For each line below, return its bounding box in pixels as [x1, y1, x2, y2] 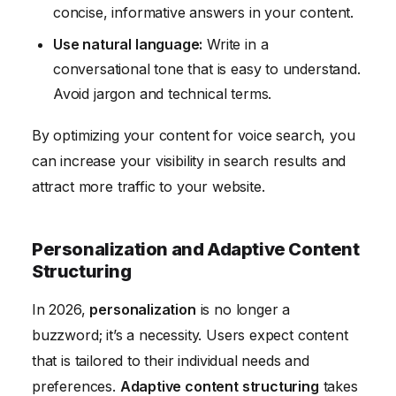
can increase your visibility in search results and [32, 151, 346, 170]
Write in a [202, 34, 269, 53]
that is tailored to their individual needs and [32, 351, 309, 369]
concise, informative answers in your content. [53, 3, 354, 21]
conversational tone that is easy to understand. [53, 59, 361, 78]
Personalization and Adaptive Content [32, 238, 360, 260]
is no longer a [195, 300, 291, 318]
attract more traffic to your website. [32, 177, 265, 195]
